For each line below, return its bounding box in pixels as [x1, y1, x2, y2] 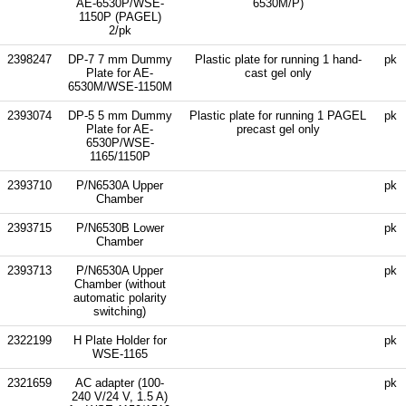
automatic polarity [72, 290, 167, 304]
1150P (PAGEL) [78, 9, 161, 24]
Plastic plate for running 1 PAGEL [189, 108, 366, 122]
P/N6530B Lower [75, 220, 164, 235]
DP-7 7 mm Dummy [67, 52, 172, 66]
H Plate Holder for [72, 333, 167, 347]
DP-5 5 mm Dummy [67, 108, 172, 122]
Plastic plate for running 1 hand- [194, 52, 362, 66]
